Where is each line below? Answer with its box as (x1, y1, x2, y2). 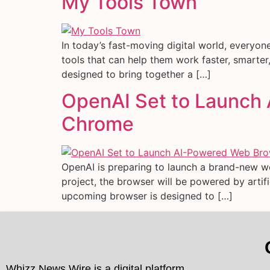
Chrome (61, 111, 134, 136)
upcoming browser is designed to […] (61, 189, 233, 202)
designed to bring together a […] (61, 67, 211, 80)
